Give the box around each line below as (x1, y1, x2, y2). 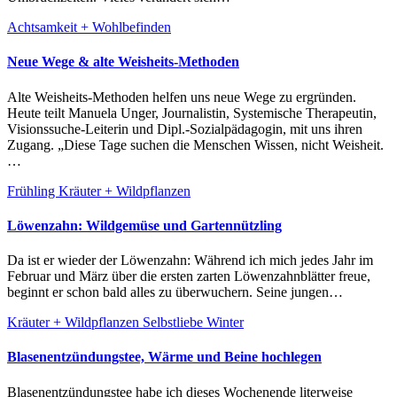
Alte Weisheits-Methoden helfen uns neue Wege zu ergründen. (7, 89, 18, 105)
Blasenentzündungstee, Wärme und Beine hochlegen (7, 349, 322, 365)
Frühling (7, 183, 58, 198)
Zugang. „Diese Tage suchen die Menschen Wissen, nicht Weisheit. (7, 136, 384, 152)
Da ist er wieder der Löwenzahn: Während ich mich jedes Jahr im (7, 253, 18, 269)
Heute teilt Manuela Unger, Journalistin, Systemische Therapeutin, (7, 105, 377, 121)
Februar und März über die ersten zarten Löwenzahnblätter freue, (7, 269, 370, 284)
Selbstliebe (143, 315, 206, 331)
